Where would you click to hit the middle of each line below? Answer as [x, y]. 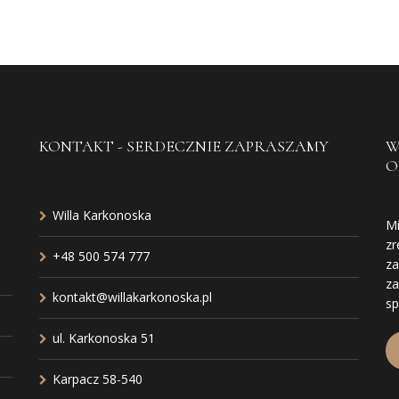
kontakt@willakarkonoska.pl [132, 297]
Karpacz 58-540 [97, 379]
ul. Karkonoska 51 [103, 338]
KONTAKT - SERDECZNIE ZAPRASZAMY [183, 146]
